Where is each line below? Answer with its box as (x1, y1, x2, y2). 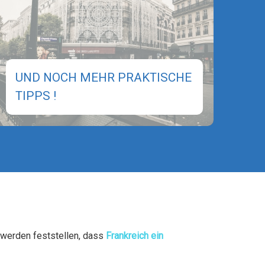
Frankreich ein (106, 230, 164, 241)
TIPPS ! (15, 89, 56, 104)
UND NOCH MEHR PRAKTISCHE (15, 70, 192, 85)
